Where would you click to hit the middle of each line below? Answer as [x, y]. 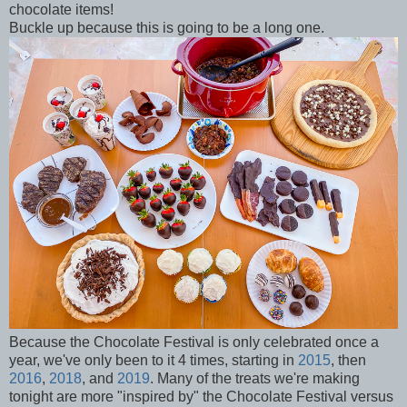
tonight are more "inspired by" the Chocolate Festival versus [201, 396]
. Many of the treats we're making [255, 378]
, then [348, 360]
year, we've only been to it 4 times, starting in [154, 360]
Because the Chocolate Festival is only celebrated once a [194, 342]
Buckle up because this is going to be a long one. [167, 27]
